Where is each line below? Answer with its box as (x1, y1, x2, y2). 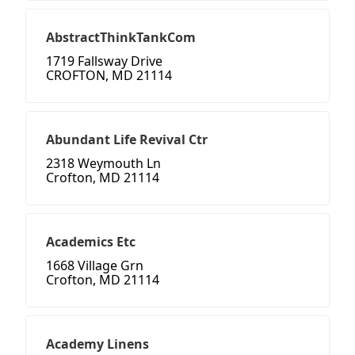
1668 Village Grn (46, 257, 143, 275)
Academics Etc (46, 233, 136, 251)
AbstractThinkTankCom (46, 29, 196, 47)
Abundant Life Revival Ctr (46, 131, 208, 149)
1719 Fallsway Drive (46, 52, 162, 71)
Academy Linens (46, 335, 149, 353)
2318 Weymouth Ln (46, 155, 161, 173)
